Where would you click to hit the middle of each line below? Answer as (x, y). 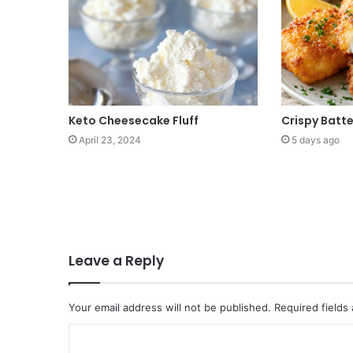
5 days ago (315, 139)
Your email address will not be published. (170, 308)
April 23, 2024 (110, 139)
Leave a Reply (116, 261)
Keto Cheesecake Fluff (134, 120)
